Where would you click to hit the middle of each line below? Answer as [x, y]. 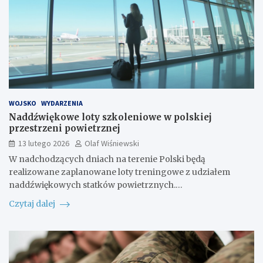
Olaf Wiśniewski [112, 144]
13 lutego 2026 [44, 144]
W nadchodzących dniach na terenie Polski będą [107, 159]
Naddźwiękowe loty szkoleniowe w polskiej [110, 117]
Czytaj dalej [33, 204]
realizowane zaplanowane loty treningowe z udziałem [119, 172]
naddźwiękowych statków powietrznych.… [96, 185]
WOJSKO [23, 103]
